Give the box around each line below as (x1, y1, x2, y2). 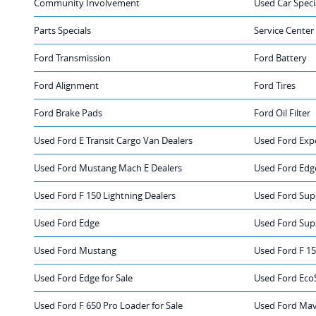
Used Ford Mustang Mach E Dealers (34, 161, 182, 174)
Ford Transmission (34, 51, 111, 64)
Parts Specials (34, 23, 91, 37)
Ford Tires (254, 78, 296, 92)
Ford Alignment (34, 78, 99, 92)
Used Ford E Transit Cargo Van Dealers (34, 133, 193, 147)
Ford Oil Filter (254, 106, 310, 119)
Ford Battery (254, 51, 307, 64)
